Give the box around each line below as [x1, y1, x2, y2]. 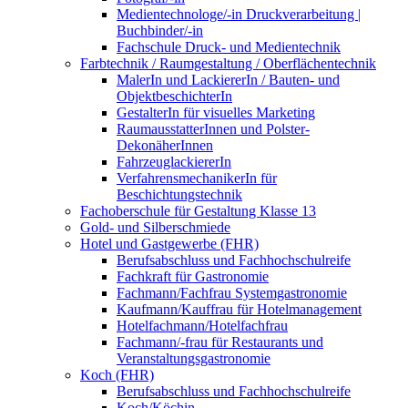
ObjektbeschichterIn [117, 87, 232, 104]
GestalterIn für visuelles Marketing [117, 104, 315, 120]
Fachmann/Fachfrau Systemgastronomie [117, 284, 347, 301]
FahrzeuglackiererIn [117, 153, 231, 169]
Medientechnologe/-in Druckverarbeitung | [117, 5, 361, 22]
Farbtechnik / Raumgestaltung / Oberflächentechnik [80, 55, 376, 71]
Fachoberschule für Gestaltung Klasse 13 [80, 202, 316, 219]
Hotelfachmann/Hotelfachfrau [117, 317, 288, 333]
